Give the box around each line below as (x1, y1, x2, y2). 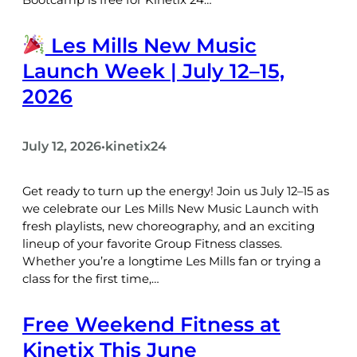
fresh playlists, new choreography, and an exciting (22, 219, 315, 234)
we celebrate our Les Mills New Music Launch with (22, 202, 319, 217)
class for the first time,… (22, 272, 159, 287)
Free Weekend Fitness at (22, 312, 280, 337)
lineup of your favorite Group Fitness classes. (22, 237, 282, 252)
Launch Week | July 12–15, (22, 58, 284, 83)
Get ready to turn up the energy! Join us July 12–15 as (22, 184, 329, 199)
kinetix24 (105, 138, 167, 154)
